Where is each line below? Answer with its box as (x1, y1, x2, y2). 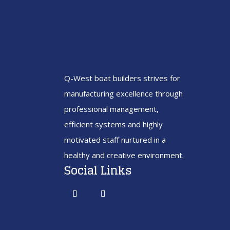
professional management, (64, 104, 159, 114)
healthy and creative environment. (64, 150, 184, 160)
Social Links (64, 160, 132, 181)
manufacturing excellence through (64, 88, 183, 99)
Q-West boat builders (64, 73, 143, 83)
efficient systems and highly (64, 119, 163, 129)
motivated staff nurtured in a (64, 135, 166, 145)
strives (143, 73, 168, 83)
